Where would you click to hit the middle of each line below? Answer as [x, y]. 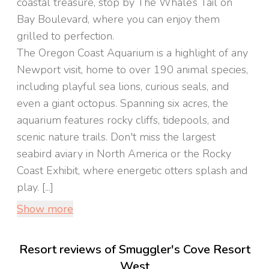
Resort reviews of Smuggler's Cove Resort [134, 249]
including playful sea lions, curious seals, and [123, 86]
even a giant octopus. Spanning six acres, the [122, 103]
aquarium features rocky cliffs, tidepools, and [123, 120]
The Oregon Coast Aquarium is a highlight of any [132, 53]
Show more [45, 209]
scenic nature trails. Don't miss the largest [116, 137]
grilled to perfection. [65, 36]
